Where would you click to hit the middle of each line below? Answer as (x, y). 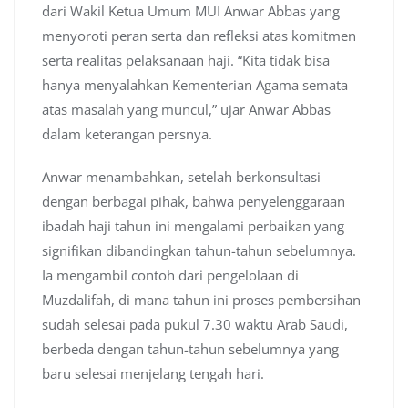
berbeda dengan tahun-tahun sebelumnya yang (190, 349)
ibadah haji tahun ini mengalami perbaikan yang (193, 226)
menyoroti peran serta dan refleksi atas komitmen (199, 36)
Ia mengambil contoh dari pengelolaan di (170, 275)
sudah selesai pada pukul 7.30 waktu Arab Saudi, (195, 325)
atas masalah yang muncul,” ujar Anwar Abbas (186, 110)
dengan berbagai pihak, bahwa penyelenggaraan (194, 202)
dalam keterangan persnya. (127, 134)
